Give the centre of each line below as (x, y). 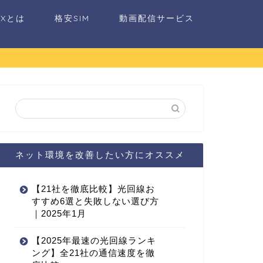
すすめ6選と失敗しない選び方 (95, 201)
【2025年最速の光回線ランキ (94, 241)
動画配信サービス (157, 18)
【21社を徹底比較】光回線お (93, 189)
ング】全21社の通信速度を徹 (93, 253)
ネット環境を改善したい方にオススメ (100, 155)
